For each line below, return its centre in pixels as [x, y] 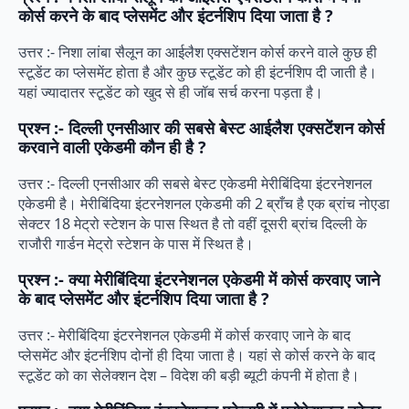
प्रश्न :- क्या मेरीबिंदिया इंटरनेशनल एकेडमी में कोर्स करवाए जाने [199, 279]
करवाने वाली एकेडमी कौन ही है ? [112, 147]
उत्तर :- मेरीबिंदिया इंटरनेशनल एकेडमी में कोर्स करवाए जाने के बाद [184, 335]
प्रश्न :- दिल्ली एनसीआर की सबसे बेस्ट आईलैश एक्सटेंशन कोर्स [201, 127]
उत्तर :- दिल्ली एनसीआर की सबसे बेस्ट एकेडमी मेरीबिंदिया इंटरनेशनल [195, 183]
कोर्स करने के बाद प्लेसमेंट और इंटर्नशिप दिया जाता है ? [176, 15]
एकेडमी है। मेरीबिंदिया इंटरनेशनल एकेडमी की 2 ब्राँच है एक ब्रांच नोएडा [204, 203]
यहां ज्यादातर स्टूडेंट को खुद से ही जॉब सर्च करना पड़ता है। [171, 92]
